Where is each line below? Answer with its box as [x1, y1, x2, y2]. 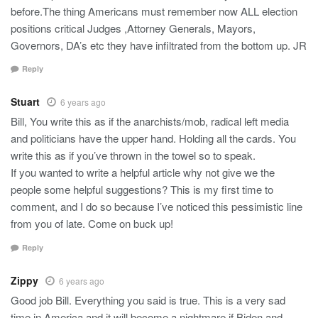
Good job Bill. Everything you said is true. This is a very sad [11, 292, 285, 307]
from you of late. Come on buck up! [11, 216, 173, 231]
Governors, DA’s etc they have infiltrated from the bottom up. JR [11, 37, 307, 53]
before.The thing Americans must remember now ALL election [11, 3, 297, 18]
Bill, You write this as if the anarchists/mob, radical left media [11, 114, 289, 129]
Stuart [11, 94, 40, 109]
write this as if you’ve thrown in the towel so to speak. [11, 148, 256, 163]
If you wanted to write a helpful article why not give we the [11, 165, 275, 180]
